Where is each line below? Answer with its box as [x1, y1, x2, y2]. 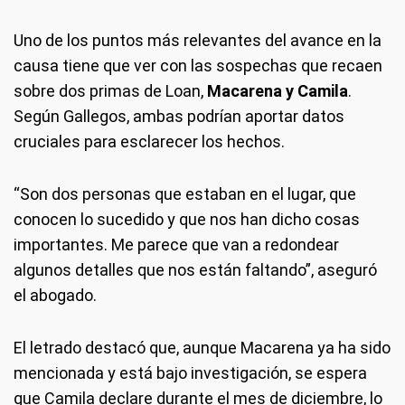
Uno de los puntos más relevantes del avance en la [14, 30, 381, 50]
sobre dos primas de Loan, [14, 80, 207, 100]
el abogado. [14, 285, 97, 305]
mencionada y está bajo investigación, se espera [14, 363, 367, 382]
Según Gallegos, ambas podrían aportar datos [14, 106, 344, 126]
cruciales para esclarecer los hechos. [14, 131, 285, 151]
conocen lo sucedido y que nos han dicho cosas [14, 209, 360, 229]
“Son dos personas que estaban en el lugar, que [14, 184, 356, 203]
